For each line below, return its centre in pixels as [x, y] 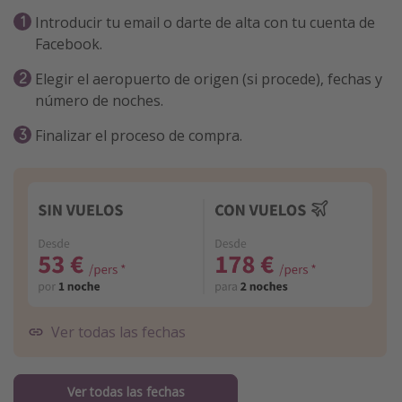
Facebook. [69, 44]
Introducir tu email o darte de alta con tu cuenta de [205, 23]
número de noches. [99, 101]
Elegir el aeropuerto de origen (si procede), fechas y [209, 79]
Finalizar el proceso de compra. [139, 136]
